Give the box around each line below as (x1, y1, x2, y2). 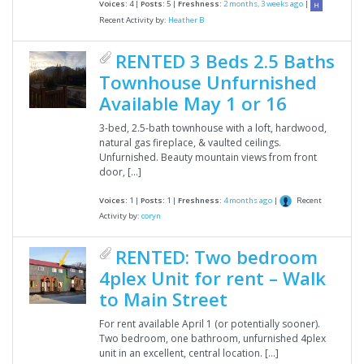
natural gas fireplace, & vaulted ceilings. (99, 135, 281, 149)
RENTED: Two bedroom (115, 245, 318, 271)
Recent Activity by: (99, 14, 168, 25)
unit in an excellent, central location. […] (99, 346, 279, 361)
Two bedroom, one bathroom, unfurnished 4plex (99, 331, 326, 346)
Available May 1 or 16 (99, 90, 287, 116)
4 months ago (223, 195, 272, 206)
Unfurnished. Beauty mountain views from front (99, 149, 317, 164)
